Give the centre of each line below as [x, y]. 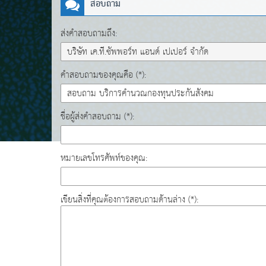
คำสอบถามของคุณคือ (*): [103, 75]
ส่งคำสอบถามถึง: [89, 34]
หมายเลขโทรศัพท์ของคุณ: [104, 158]
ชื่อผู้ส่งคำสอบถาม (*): [97, 117]
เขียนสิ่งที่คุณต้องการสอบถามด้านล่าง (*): [129, 200]
